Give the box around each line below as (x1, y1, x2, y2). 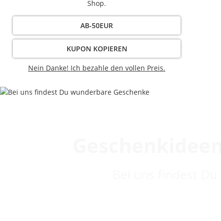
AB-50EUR (80, 21, 113, 31)
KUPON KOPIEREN (66, 44, 127, 54)
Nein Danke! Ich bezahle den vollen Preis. (28, 63, 165, 73)
